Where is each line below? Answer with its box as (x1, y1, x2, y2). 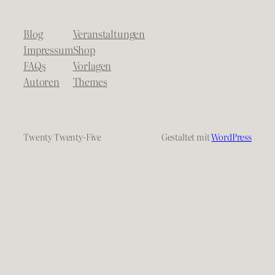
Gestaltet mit (161, 130, 212, 143)
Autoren (23, 74, 60, 90)
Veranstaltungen (72, 26, 145, 42)
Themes (72, 74, 107, 90)
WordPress (211, 130, 252, 143)
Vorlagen (72, 58, 112, 74)
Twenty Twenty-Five (23, 130, 102, 143)
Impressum (23, 42, 73, 58)
